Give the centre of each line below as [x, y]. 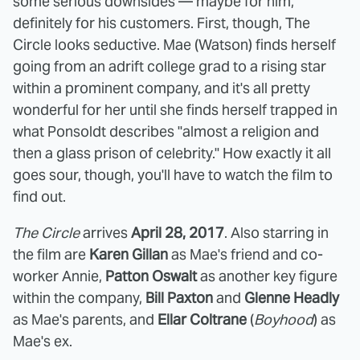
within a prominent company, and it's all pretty [162, 88]
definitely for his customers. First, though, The [162, 22]
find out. [39, 196]
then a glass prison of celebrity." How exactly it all [172, 153]
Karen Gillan [129, 254]
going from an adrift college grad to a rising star [170, 66]
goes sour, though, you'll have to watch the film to [173, 174]
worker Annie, [59, 276]
